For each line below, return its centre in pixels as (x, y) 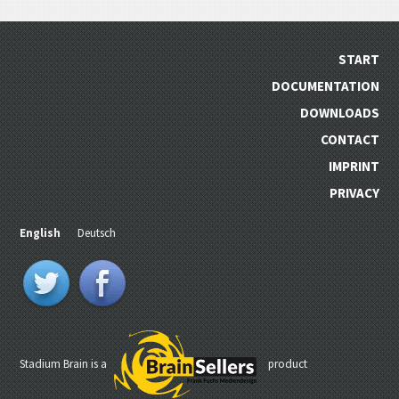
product (287, 364)
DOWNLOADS (339, 113)
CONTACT (350, 140)
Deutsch (97, 233)
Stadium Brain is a (65, 364)
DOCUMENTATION (325, 86)
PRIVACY (354, 193)
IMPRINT (354, 167)
